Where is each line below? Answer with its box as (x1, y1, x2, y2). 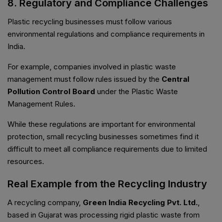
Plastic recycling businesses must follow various (7, 17, 172, 27)
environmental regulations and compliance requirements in (7, 29, 205, 39)
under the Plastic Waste (95, 87, 178, 97)
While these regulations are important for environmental (7, 119, 195, 129)
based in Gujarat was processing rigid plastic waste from (7, 210, 200, 220)
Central (162, 74, 189, 84)
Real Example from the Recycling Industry (7, 178, 207, 190)
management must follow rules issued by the (7, 74, 162, 84)
